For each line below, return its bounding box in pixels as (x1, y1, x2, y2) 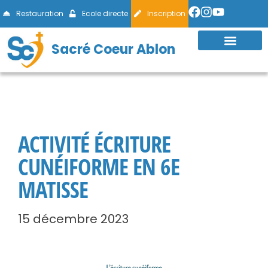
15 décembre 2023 (18, 210, 129, 227)
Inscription (147, 8, 185, 19)
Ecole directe (82, 8, 128, 19)
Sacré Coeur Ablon (51, 39, 176, 59)
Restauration (16, 8, 63, 19)
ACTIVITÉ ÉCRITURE (18, 127, 170, 159)
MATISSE (18, 173, 88, 205)
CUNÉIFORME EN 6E (18, 150, 179, 182)
